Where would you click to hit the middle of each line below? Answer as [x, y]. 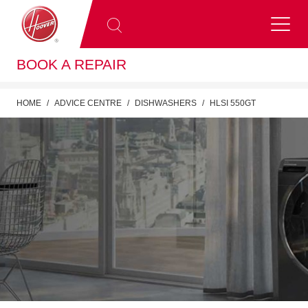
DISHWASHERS [166, 103]
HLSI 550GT [233, 103]
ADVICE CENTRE [88, 103]
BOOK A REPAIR [71, 65]
